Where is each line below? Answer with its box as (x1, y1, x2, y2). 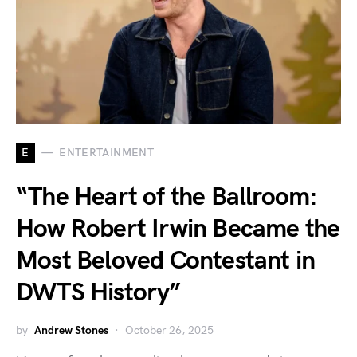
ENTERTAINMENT (59, 146, 154, 160)
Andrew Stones (34, 323, 108, 337)
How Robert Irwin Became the (16, 213, 340, 245)
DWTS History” (16, 277, 181, 308)
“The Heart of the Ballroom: (16, 181, 318, 213)
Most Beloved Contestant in (16, 245, 316, 277)
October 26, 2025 (125, 323, 214, 337)
